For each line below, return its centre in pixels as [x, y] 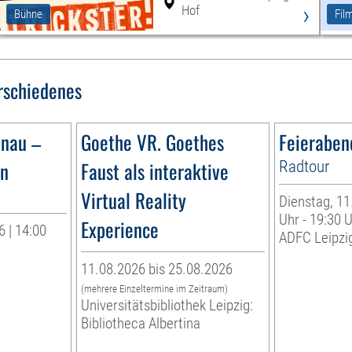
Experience [120, 229]
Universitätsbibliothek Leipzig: [167, 306]
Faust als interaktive [155, 171]
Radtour [304, 167]
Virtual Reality [134, 200]
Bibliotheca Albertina [141, 324]
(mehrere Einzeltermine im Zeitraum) [155, 289]
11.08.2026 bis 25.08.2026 [157, 269]
